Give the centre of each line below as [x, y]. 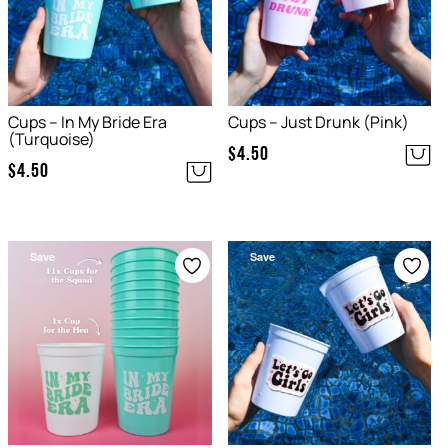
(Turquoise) [51, 139]
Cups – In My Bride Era [87, 122]
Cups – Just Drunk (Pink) [318, 122]
